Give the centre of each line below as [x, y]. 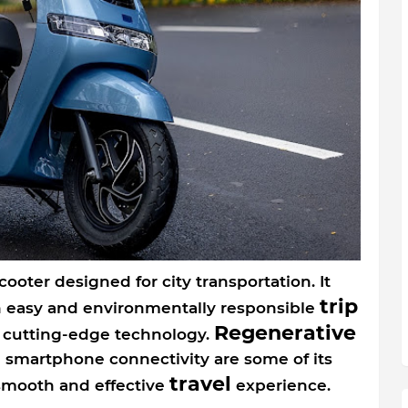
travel [200, 384]
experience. [280, 386]
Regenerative [285, 333]
